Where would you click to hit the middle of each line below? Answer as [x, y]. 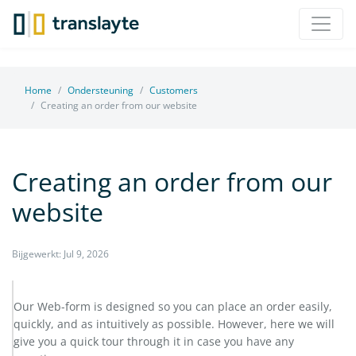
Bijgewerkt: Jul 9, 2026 [60, 254]
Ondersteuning [101, 91]
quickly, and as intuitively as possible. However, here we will [174, 324]
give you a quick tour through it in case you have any [154, 342]
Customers [174, 91]
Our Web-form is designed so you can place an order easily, [173, 307]
